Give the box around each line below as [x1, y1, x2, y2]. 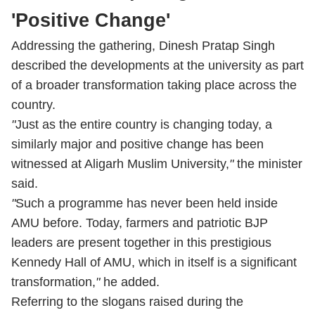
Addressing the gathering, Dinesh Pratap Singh [11, 39, 275, 53]
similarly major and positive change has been [11, 137, 264, 151]
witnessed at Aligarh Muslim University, [11, 157, 229, 171]
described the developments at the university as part [11, 58, 304, 72]
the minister [233, 157, 302, 171]
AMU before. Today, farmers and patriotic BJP [11, 216, 268, 230]
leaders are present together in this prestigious [11, 236, 271, 250]
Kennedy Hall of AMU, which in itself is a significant [11, 255, 297, 269]
